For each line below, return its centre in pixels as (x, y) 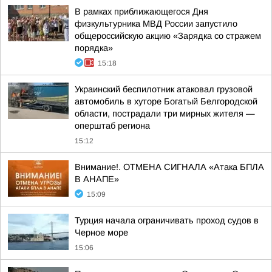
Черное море (101, 233)
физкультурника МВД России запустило (156, 24)
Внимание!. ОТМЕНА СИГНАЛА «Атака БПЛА (169, 167)
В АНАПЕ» (97, 179)
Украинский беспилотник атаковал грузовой (164, 89)
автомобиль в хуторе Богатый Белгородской (166, 101)
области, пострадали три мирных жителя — (165, 114)
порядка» (94, 48)
